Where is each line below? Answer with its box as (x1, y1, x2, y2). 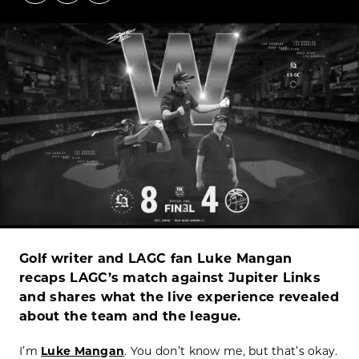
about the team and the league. (19, 309, 241, 325)
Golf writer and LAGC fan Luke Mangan (19, 251, 292, 267)
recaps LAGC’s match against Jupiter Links (19, 270, 321, 286)
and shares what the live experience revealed (19, 289, 340, 305)
